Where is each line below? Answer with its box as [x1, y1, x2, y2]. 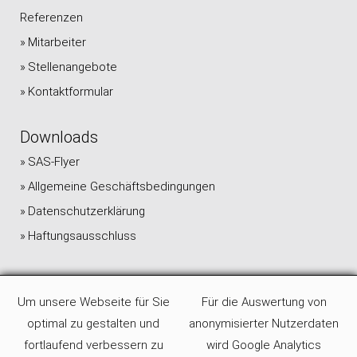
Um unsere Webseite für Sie [17, 295, 170, 309]
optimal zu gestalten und [27, 316, 159, 331]
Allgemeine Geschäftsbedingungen [28, 179, 215, 194]
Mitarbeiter [28, 35, 86, 49]
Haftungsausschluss [28, 229, 136, 243]
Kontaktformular [28, 84, 113, 99]
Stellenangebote [28, 60, 117, 74]
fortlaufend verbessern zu [23, 338, 163, 352]
